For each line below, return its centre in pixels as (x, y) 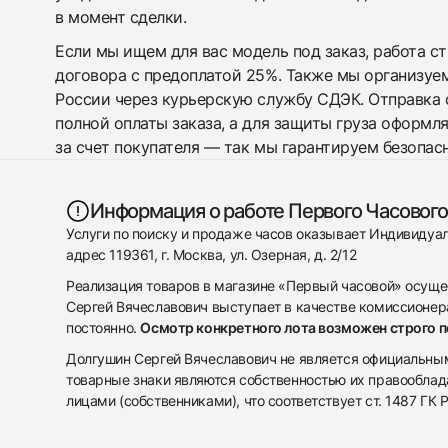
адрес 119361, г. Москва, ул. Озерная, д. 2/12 (211, 254)
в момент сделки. (121, 17)
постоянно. (103, 327)
